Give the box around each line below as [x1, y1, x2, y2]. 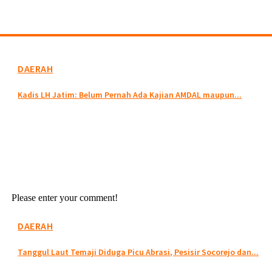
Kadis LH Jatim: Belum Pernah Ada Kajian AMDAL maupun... [18, 89, 242, 101]
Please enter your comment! [12, 192, 118, 203]
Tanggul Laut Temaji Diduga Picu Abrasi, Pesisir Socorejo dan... [18, 246, 259, 258]
